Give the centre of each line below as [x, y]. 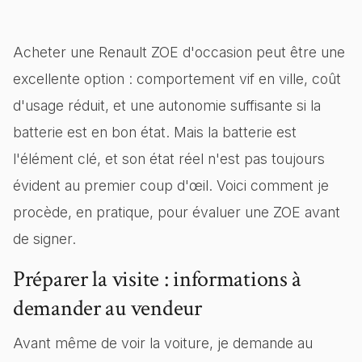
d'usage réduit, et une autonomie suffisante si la [167, 105]
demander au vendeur [107, 308]
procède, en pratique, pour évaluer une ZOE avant [177, 212]
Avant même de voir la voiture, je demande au [163, 343]
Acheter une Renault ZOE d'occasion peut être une [179, 52]
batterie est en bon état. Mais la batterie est [155, 132]
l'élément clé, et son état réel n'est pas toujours [169, 159]
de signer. [44, 239]
